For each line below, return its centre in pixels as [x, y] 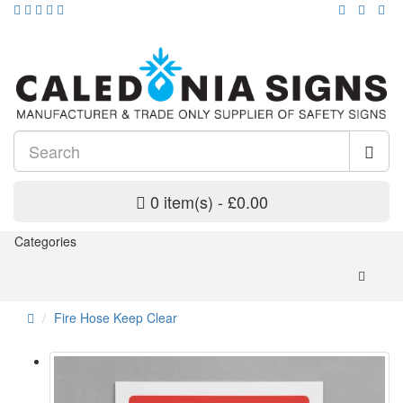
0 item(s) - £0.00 [209, 202]
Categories [45, 242]
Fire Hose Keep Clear [116, 318]
